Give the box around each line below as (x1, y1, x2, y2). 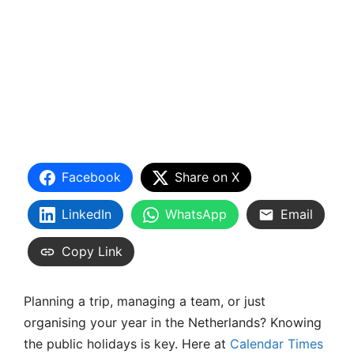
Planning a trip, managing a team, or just (24, 292, 265, 309)
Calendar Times (230, 335, 323, 352)
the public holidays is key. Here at (24, 335, 230, 352)
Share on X (175, 169, 239, 186)
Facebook (62, 169, 121, 186)
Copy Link (62, 243, 122, 260)
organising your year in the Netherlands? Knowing (24, 314, 322, 330)
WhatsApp (165, 206, 227, 223)
